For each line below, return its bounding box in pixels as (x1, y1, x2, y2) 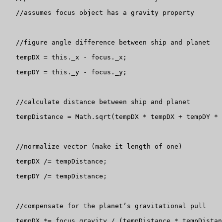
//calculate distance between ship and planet (4, 98, 190, 106)
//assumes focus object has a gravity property (4, 9, 194, 17)
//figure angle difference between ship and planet (4, 39, 210, 47)
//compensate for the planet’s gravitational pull (4, 202, 206, 210)
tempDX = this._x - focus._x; (4, 54, 127, 61)
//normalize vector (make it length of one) (4, 143, 182, 151)
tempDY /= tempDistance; (4, 172, 107, 180)
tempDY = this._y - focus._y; (4, 68, 127, 76)
